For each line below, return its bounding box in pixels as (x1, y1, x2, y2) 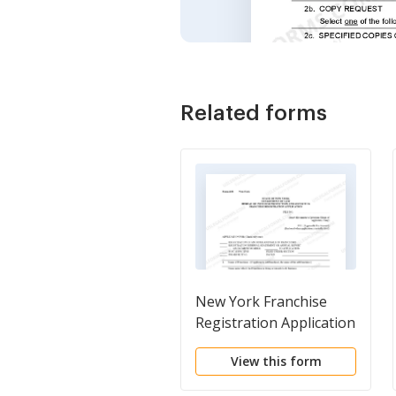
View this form (230, 352, 322, 369)
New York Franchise (195, 291, 327, 311)
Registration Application (195, 312, 355, 332)
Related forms (180, 102, 327, 124)
